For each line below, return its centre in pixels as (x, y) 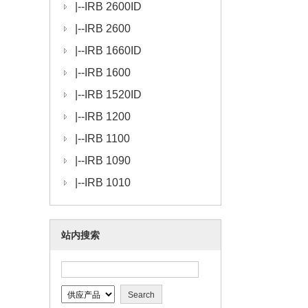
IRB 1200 (108, 117)
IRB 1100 (107, 139)
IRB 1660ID (113, 51)
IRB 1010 (108, 183)
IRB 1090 (108, 161)
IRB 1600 (108, 73)
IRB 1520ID (113, 95)
